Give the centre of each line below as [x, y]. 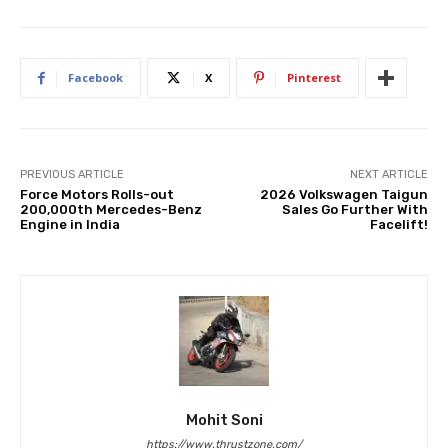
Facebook [95, 78]
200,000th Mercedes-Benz [111, 210]
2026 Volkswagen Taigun [343, 195]
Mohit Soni [224, 420]
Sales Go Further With [354, 210]
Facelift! [398, 225]
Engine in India [70, 225]
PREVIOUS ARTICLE [72, 175]
